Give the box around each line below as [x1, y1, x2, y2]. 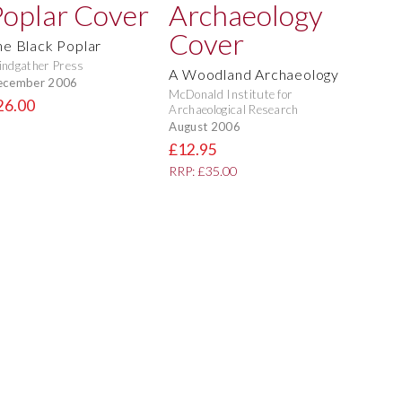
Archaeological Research [169, 102, 299, 118]
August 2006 [169, 118, 240, 134]
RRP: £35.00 [169, 163, 238, 179]
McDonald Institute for [169, 87, 293, 102]
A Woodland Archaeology [169, 66, 339, 83]
